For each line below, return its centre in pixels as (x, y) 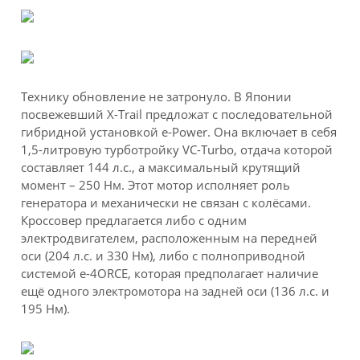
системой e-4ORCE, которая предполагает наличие (170, 273)
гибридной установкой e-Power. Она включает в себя (179, 131)
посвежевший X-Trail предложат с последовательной (177, 114)
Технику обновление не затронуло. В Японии (157, 96)
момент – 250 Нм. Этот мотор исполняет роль (156, 184)
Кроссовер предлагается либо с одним (134, 220)
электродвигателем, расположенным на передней (170, 237)
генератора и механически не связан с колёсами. (166, 202)
